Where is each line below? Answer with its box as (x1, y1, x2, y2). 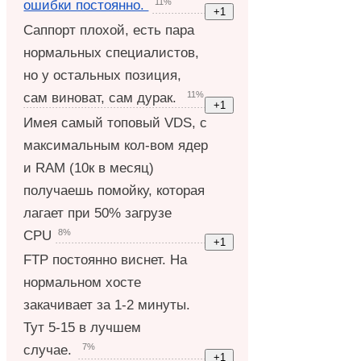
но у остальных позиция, (23, 67, 182, 84)
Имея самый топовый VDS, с (23, 114, 208, 131)
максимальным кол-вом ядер (23, 137, 209, 153)
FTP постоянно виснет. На (23, 252, 188, 268)
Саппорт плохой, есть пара (23, 22, 195, 39)
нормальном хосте (23, 275, 142, 291)
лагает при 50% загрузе (23, 205, 172, 221)
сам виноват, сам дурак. (23, 89, 181, 106)
